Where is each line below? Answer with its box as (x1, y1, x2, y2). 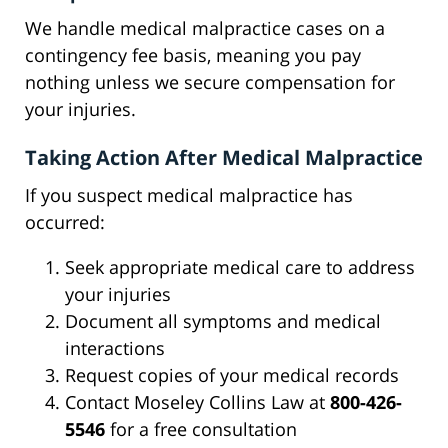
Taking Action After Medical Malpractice (25, 144, 423, 172)
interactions (65, 336, 165, 361)
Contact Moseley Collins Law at (65, 390, 330, 415)
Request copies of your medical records (65, 363, 399, 388)
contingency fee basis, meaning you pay (25, 43, 361, 68)
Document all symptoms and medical (65, 309, 381, 334)
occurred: (25, 210, 105, 235)
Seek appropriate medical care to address (65, 255, 415, 280)
